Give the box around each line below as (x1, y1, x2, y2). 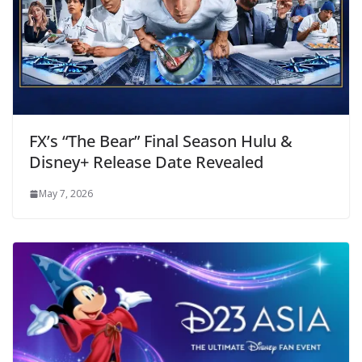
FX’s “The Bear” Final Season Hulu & (29, 129, 293, 152)
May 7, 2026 (39, 186, 93, 200)
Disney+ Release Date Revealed (29, 150, 263, 173)
